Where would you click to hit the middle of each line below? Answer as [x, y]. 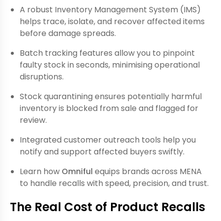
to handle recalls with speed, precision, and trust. [114, 183]
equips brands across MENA [147, 171]
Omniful [77, 171]
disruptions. [42, 76]
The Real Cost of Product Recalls [108, 207]
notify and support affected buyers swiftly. [102, 151]
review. [33, 120]
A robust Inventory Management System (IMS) [110, 9]
